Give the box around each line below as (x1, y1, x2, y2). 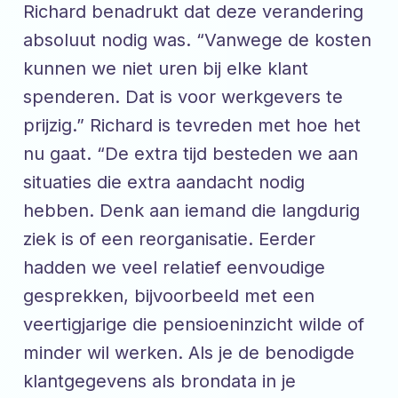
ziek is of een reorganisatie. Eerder (23, 228, 315, 251)
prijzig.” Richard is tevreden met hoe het (23, 115, 361, 137)
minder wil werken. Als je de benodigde (23, 342, 354, 364)
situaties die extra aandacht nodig (23, 171, 305, 194)
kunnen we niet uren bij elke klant (23, 58, 308, 80)
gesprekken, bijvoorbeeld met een (23, 285, 314, 307)
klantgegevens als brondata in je (23, 370, 296, 393)
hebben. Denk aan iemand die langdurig (23, 200, 360, 222)
